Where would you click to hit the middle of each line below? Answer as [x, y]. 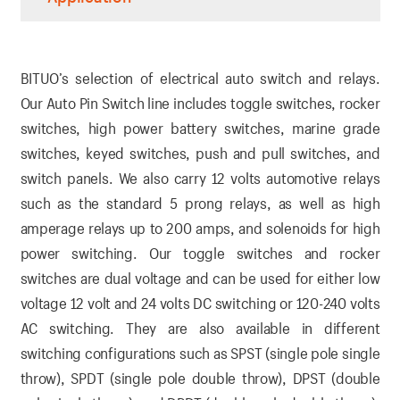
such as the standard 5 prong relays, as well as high [200, 204]
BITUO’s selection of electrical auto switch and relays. [200, 79]
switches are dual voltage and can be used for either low [200, 279]
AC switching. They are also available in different [200, 329]
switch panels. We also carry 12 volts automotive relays [200, 179]
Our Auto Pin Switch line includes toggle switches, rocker [200, 104]
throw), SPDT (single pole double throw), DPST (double [200, 379]
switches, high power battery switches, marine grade [200, 129]
